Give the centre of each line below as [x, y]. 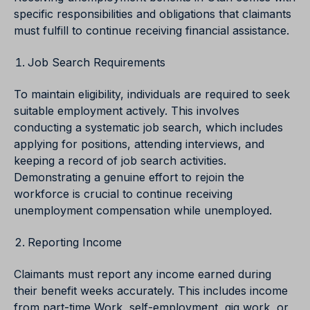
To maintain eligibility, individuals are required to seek [152, 94]
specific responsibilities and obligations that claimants [153, 14]
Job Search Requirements [97, 63]
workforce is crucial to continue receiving [123, 194]
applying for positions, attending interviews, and [139, 144]
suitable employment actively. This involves [127, 111]
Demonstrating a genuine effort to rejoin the [129, 177]
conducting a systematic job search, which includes [148, 128]
